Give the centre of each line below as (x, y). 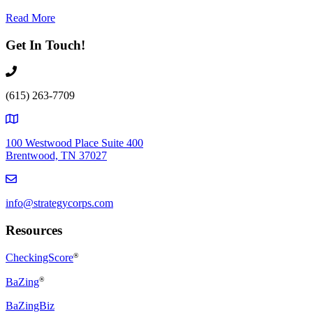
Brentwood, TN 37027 (56, 156)
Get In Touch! (45, 45)
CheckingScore (39, 257)
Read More (30, 17)
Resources (34, 230)
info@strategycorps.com (59, 203)
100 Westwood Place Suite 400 (74, 143)
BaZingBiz (30, 305)
